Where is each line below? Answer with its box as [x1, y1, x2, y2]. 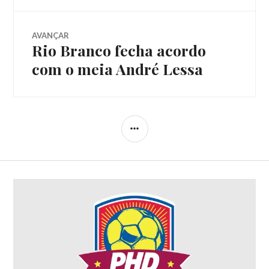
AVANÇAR [32, 30, 70, 40]
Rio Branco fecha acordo [32, 40, 207, 60]
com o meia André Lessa [32, 58, 204, 79]
